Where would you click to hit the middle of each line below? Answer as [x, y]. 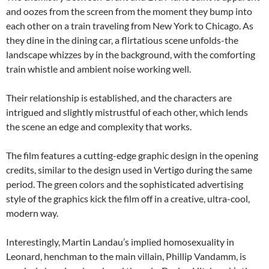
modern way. [32, 213]
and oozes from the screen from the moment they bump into [129, 11]
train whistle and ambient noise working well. [98, 69]
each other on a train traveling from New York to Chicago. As [130, 26]
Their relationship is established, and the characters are [119, 98]
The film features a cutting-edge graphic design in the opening [132, 155]
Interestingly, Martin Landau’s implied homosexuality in [120, 242]
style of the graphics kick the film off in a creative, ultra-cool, [128, 198]
